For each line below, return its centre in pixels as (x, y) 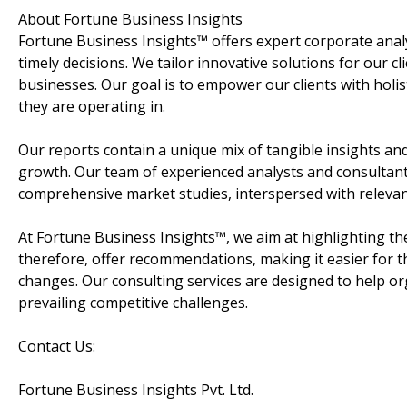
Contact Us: (57, 346)
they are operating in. (92, 106)
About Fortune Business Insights (130, 19)
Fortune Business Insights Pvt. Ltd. (136, 389)
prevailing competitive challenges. (133, 302)
